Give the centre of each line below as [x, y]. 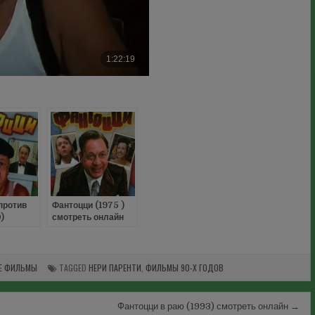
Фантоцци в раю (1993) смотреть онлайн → [208, 306]
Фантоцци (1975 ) [88, 205]
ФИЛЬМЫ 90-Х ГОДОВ [185, 267]
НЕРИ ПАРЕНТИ [115, 267]
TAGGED [73, 267]
